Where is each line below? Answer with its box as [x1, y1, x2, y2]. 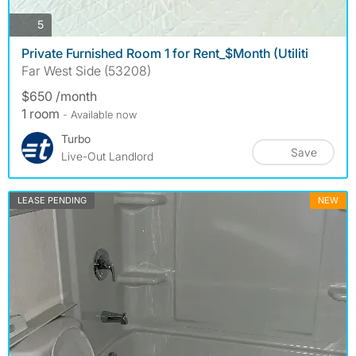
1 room [21, 105, 63, 122]
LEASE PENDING [17, 194, 87, 206]
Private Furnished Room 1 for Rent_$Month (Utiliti [21, 44, 308, 61]
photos [43, 17, 78, 31]
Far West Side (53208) [21, 62, 151, 79]
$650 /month [21, 87, 97, 104]
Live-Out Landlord [61, 149, 153, 163]
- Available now [63, 107, 137, 121]
